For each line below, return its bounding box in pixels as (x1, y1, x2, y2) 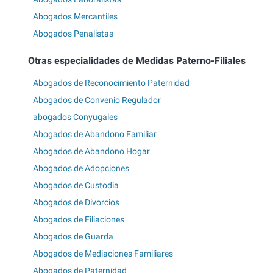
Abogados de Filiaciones (33, 214, 124, 224)
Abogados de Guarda (33, 231, 113, 241)
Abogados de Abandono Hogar (33, 146, 150, 156)
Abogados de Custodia (33, 180, 119, 190)
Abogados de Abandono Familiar (33, 129, 157, 139)
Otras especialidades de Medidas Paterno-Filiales (27, 54, 246, 66)
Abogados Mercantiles (33, 12, 118, 22)
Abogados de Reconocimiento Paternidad (33, 77, 190, 88)
